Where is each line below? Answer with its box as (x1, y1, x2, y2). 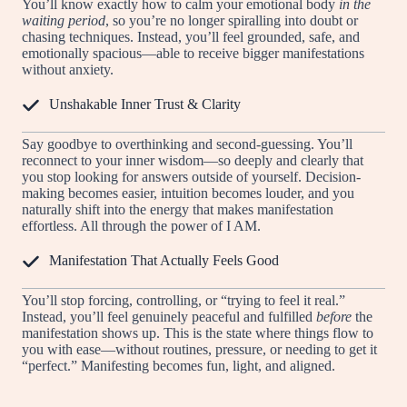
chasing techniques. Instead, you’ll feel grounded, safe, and (22, 28, 360, 45)
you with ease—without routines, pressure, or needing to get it (22, 341, 377, 357)
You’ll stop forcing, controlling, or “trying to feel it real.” (22, 292, 345, 308)
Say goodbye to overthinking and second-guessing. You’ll (22, 135, 352, 152)
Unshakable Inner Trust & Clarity (49, 95, 241, 112)
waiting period (22, 12, 105, 28)
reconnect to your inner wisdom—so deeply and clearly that (22, 152, 363, 168)
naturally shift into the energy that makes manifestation (22, 201, 333, 217)
